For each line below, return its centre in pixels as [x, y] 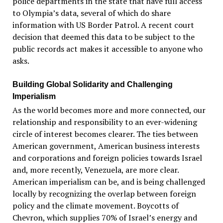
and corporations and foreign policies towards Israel [107, 158]
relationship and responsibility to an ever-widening [105, 122]
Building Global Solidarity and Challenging [92, 84]
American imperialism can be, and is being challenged [109, 181]
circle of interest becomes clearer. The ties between [105, 134]
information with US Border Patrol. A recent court [103, 25]
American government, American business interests [106, 146]
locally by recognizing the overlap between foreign [104, 193]
